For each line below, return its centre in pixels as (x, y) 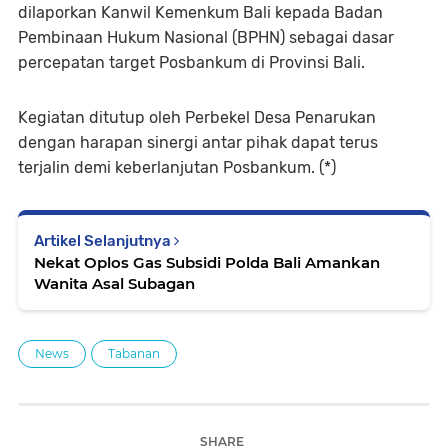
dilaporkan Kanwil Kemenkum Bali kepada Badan (200, 12)
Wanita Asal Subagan (114, 283)
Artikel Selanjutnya (104, 241)
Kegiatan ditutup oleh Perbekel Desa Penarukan (197, 117)
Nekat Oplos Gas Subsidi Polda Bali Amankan (207, 262)
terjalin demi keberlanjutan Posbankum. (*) (177, 167)
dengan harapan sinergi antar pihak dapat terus (198, 142)
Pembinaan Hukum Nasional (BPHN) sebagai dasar (206, 37)
